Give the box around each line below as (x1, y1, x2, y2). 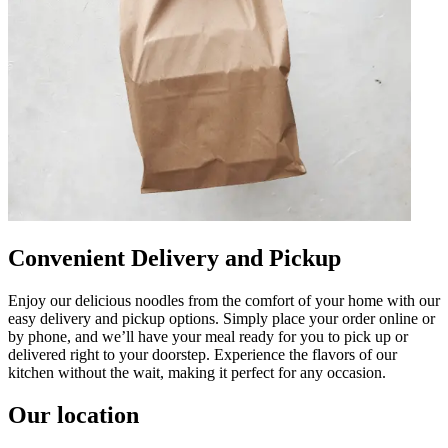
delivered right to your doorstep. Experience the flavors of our (8, 345, 397, 363)
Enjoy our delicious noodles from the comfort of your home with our (8, 291, 440, 309)
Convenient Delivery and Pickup (8, 244, 341, 271)
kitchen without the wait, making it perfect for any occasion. (8, 363, 386, 381)
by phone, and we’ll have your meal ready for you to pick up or (8, 327, 408, 345)
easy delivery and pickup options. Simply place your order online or (8, 309, 435, 327)
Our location (8, 401, 139, 428)
